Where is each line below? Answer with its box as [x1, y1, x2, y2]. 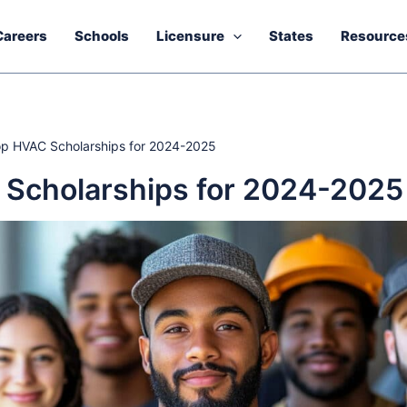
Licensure [156, 27, 224, 45]
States [269, 27, 313, 45]
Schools [74, 27, 129, 45]
